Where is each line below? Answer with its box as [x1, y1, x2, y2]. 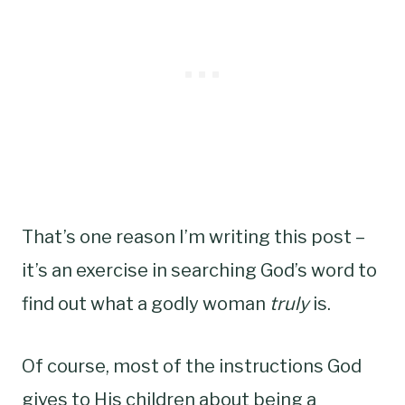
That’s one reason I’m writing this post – [22, 225, 365, 248]
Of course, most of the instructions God [22, 354, 362, 377]
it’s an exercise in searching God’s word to [22, 259, 377, 281]
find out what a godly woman [22, 292, 269, 315]
